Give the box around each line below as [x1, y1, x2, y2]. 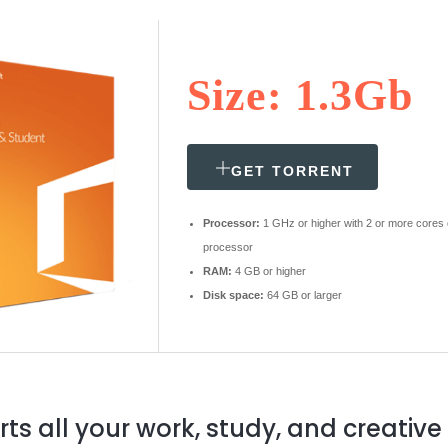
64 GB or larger [264, 289, 342, 302]
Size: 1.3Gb [187, 71, 413, 121]
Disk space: [203, 289, 264, 302]
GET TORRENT [231, 163, 354, 180]
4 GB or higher [232, 265, 306, 278]
